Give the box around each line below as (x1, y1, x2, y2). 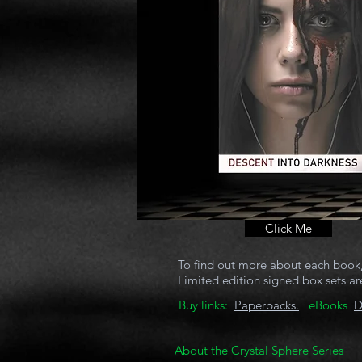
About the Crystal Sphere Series (175, 343, 347, 358)
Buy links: (179, 297, 234, 313)
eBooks (309, 297, 354, 313)
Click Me (265, 221, 312, 236)
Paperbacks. (234, 297, 299, 313)
